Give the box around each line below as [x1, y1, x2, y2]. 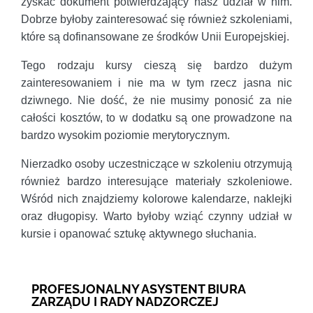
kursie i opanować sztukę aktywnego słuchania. [21, 228, 256, 240]
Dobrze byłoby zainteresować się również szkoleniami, [21, 13, 292, 26]
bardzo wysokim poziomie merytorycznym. [21, 129, 230, 142]
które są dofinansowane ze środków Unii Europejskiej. [21, 31, 289, 43]
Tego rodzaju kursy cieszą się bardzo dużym [21, 59, 292, 72]
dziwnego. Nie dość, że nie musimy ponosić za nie [21, 94, 292, 107]
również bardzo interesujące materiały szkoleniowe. [21, 175, 292, 188]
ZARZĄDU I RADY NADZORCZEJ [31, 294, 219, 310]
